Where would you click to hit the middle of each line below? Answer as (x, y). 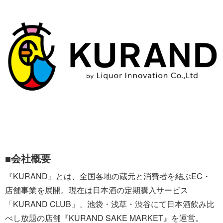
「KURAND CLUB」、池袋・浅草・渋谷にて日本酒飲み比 (110, 204)
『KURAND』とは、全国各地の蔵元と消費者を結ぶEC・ (108, 176)
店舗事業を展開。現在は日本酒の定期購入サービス (97, 190)
